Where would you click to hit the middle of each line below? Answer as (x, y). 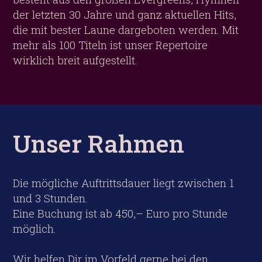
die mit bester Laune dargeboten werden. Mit (126, 30)
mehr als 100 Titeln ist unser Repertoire (111, 45)
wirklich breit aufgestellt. (75, 60)
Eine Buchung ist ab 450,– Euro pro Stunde (120, 213)
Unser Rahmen (99, 143)
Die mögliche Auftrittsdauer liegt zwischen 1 (124, 183)
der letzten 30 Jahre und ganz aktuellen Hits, (125, 15)
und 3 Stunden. (51, 198)
